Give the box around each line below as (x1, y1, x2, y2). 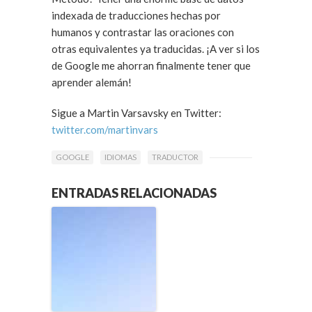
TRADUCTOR (152, 153, 198, 162)
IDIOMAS (104, 153, 136, 162)
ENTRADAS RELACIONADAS (52, 185, 217, 201)
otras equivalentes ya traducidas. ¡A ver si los (52, 42, 206, 55)
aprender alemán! (52, 76, 132, 88)
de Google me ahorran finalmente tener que (52, 59, 251, 72)
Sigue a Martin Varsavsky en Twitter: (52, 107, 221, 119)
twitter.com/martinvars (52, 123, 158, 136)
